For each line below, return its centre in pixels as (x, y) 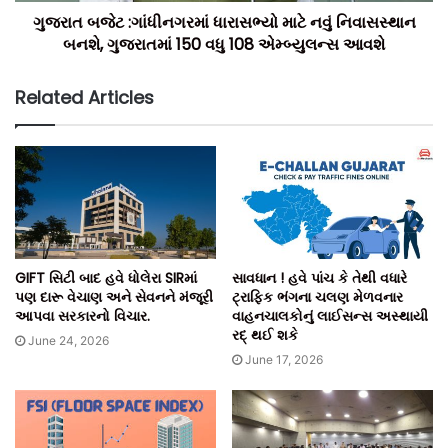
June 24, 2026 (68, 341)
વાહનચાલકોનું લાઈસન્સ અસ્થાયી (330, 316)
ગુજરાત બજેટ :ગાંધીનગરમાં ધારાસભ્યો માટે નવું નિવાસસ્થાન (224, 23)
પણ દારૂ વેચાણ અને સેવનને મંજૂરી (114, 297)
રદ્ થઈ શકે (265, 335)
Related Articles (84, 98)
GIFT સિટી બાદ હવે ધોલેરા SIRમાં (106, 278)
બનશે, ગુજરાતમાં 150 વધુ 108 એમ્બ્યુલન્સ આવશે (224, 45)
